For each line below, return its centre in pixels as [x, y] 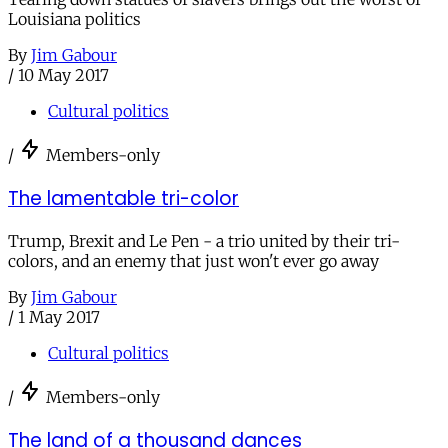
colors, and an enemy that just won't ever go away [193, 261]
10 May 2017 [63, 74]
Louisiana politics [74, 18]
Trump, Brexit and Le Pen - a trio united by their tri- [204, 241]
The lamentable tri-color [123, 198]
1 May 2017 [59, 317]
